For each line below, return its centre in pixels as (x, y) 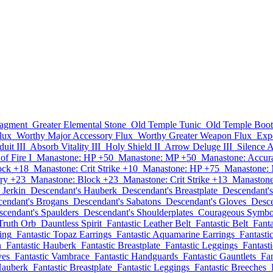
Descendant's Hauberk (74, 190)
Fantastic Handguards (136, 256)
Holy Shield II (133, 147)
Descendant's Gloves (206, 201)
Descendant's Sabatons (117, 201)
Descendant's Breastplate (170, 190)
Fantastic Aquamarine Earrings (175, 234)
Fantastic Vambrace (52, 256)
